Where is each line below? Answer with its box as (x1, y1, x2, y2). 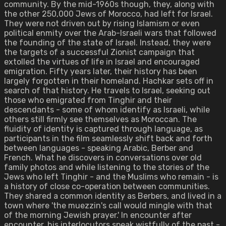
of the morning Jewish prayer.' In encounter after (4, 210, 192, 220)
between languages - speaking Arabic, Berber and (4, 143, 193, 153)
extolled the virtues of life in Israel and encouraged (4, 57, 200, 67)
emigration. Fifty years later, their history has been (4, 67, 197, 76)
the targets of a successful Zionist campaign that (4, 47, 195, 57)
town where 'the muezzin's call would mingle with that (4, 201, 212, 210)
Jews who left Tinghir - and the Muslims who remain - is (4, 172, 218, 182)
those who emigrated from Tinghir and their (4, 95, 172, 105)
